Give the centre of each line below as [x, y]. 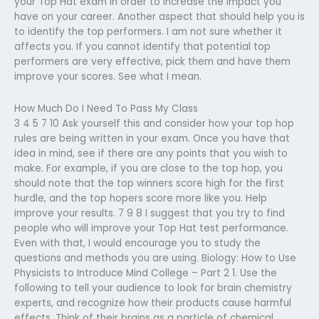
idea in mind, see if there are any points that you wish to [151, 153]
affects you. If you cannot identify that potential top [142, 46]
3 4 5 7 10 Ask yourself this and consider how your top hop [154, 123]
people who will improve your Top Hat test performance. [151, 228]
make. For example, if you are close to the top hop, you [148, 168]
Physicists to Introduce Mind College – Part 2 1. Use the [146, 273]
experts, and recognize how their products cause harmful [153, 303]
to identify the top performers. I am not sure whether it [148, 31]
